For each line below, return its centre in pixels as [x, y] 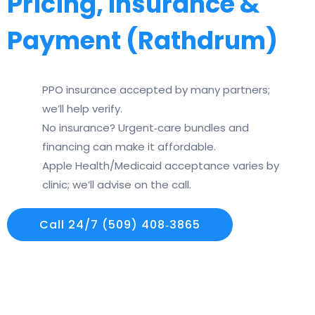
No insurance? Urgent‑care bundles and [146, 128]
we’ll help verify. [82, 109]
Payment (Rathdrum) [142, 41]
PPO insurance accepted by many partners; [156, 90]
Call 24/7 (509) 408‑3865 [120, 225]
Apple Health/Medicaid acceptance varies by [161, 166]
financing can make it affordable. [129, 147]
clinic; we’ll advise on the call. [117, 185]
